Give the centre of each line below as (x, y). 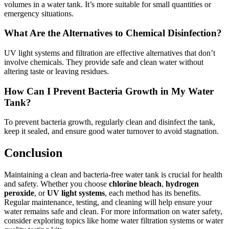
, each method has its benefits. (153, 193)
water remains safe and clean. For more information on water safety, (113, 212)
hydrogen (182, 184)
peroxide (19, 193)
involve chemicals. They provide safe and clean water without (104, 62)
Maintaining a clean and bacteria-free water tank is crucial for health (113, 175)
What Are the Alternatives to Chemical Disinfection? (113, 33)
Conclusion (33, 153)
